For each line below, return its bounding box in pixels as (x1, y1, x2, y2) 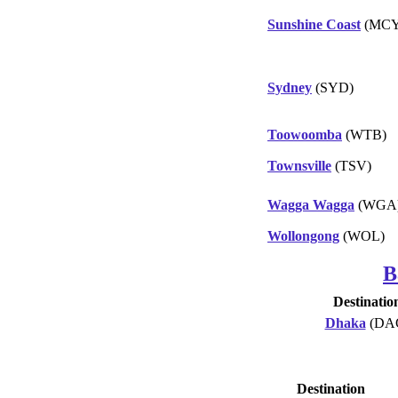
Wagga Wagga (267, 196, 354, 212)
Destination (297, 380, 365, 396)
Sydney (267, 79, 312, 95)
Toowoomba (267, 126, 342, 142)
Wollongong (267, 227, 339, 243)
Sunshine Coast (267, 16, 361, 32)
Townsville (267, 157, 331, 173)
